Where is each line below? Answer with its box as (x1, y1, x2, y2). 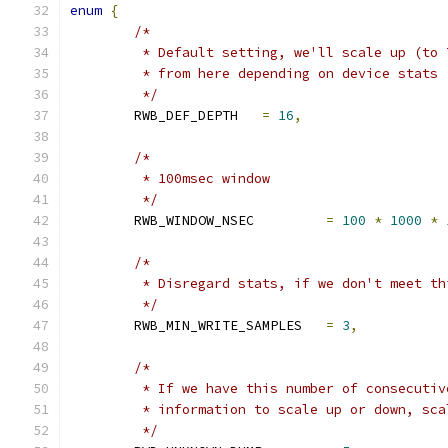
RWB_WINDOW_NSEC (254, 212, 326, 229)
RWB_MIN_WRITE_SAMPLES (302, 317, 326, 334)
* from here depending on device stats (134, 65, 438, 82)
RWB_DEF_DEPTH (238, 107, 262, 124)
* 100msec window (134, 170, 270, 187)
